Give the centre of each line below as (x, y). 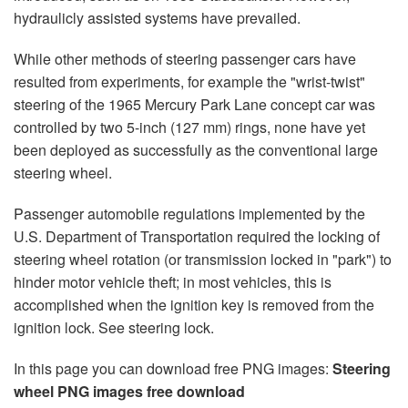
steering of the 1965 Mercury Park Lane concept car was (194, 104)
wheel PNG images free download (129, 391)
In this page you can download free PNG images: (173, 368)
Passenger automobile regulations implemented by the (189, 214)
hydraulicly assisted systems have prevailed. (157, 18)
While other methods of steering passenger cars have (185, 59)
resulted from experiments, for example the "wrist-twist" (189, 82)
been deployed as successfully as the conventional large (196, 150)
